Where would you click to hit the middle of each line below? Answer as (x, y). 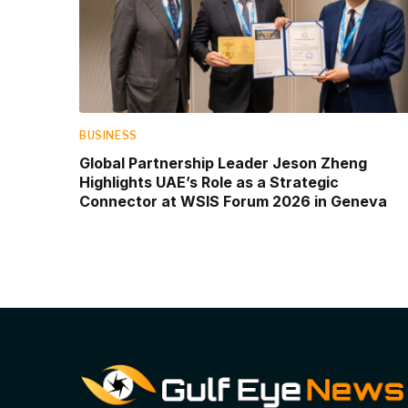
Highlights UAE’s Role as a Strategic (209, 182)
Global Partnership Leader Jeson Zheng (223, 163)
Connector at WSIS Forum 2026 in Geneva (233, 201)
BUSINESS (108, 135)
